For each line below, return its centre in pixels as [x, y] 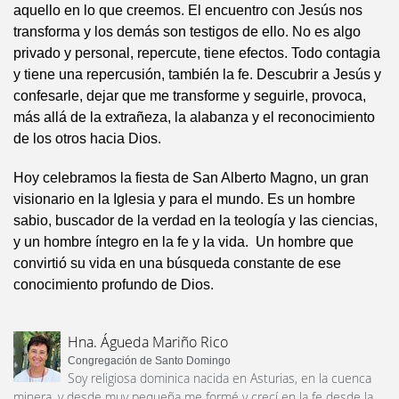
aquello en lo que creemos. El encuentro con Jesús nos [188, 11]
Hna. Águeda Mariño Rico [148, 342]
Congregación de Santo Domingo [149, 361]
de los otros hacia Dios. [87, 139]
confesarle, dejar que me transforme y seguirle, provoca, [190, 96]
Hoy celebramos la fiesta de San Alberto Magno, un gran [191, 178]
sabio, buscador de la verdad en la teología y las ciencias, [195, 221]
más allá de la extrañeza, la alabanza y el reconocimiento [194, 118]
